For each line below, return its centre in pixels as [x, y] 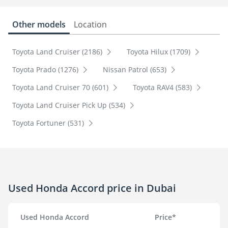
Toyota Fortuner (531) [49, 123]
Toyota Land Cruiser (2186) [58, 52]
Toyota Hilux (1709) [159, 52]
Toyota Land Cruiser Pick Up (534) [70, 105]
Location [90, 24]
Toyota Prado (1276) [46, 70]
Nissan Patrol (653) [135, 70]
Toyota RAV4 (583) [163, 88]
